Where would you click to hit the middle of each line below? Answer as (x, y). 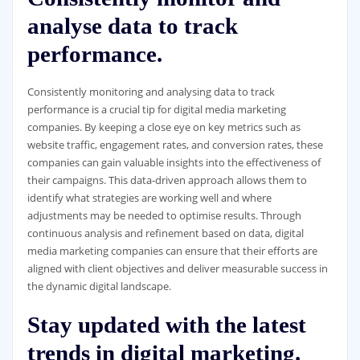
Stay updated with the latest (166, 325)
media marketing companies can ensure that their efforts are (172, 250)
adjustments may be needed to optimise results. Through (164, 215)
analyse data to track (132, 25)
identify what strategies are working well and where (149, 197)
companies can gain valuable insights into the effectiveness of (174, 162)
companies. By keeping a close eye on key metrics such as (164, 127)
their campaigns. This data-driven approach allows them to (167, 180)
